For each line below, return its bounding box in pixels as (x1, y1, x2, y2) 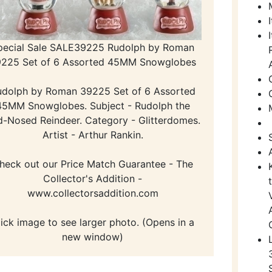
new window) (62, 231, 124, 243)
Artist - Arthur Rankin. (42, 129, 143, 141)
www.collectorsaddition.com (27, 187, 158, 200)
